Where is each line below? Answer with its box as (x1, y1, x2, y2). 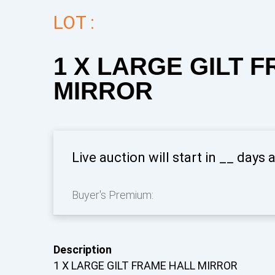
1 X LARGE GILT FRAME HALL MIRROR (53, 259, 238, 272)
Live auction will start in (72, 150, 219, 165)
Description (53, 243, 112, 256)
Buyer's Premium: (72, 188, 153, 201)
